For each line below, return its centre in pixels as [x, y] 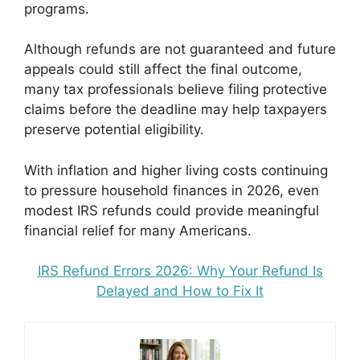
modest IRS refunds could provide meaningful [172, 210]
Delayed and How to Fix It [180, 291]
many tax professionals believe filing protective [176, 89]
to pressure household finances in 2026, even [172, 190]
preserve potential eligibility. [114, 129]
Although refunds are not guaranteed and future [180, 49]
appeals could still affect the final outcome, [163, 69]
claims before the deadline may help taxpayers [176, 109]
